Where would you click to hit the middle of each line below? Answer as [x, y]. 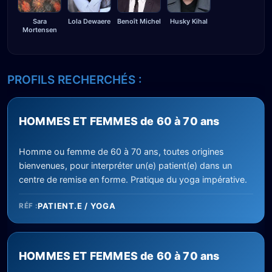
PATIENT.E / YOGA [76, 206]
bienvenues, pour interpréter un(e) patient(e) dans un [125, 166]
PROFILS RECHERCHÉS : [75, 80]
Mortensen [39, 30]
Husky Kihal [189, 21]
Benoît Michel [139, 22]
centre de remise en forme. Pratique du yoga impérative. [133, 180]
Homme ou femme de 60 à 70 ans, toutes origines [121, 152]
